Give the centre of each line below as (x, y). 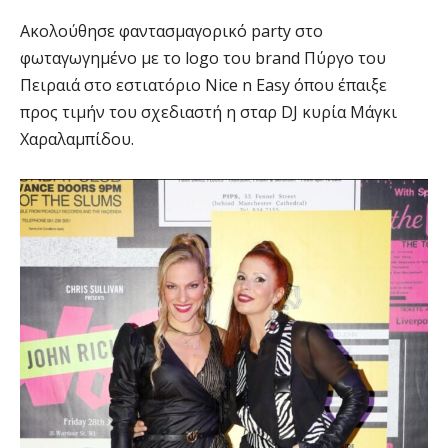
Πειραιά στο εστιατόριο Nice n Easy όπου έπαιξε (203, 85)
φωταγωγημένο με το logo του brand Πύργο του (203, 58)
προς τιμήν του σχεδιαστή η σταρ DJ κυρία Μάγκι (208, 112)
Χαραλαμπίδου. (77, 139)
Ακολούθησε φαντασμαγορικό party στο (171, 31)
